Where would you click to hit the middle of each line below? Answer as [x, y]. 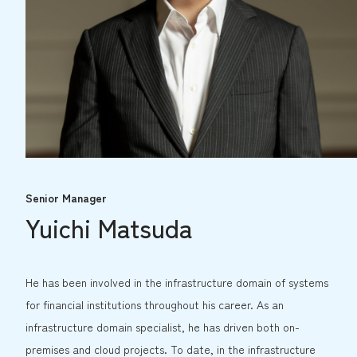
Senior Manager [66, 198]
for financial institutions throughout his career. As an [155, 304]
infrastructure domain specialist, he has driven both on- [163, 327]
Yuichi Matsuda [109, 227]
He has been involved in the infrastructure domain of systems [177, 282]
